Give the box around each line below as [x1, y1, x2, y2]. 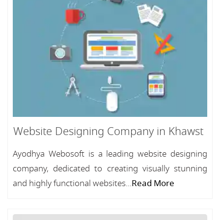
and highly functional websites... [13, 177, 132, 190]
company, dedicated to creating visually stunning [13, 162, 207, 175]
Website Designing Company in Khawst [13, 123, 203, 139]
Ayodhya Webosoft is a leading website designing [13, 147, 207, 160]
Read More [132, 177, 174, 190]
